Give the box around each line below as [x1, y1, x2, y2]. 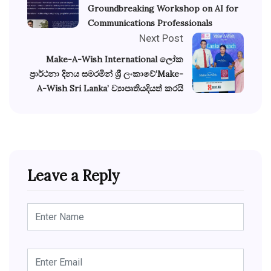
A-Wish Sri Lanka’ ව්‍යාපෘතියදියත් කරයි [37, 82, 183, 94]
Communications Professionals [88, 17, 212, 28]
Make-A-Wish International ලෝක [46, 53, 183, 65]
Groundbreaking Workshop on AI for [88, 2, 238, 14]
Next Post [139, 31, 183, 44]
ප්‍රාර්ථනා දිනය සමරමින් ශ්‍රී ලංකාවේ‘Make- [30, 68, 183, 79]
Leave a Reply [27, 166, 119, 185]
